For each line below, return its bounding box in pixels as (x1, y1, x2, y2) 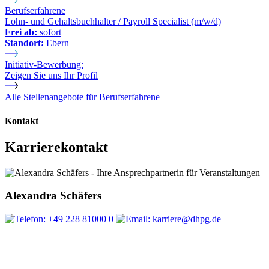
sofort (37, 27, 61, 38)
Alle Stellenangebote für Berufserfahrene (5, 92, 160, 103)
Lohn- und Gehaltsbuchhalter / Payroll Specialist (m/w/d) (5, 16, 221, 27)
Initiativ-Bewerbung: (5, 59, 83, 70)
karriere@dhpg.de (150, 214, 221, 225)
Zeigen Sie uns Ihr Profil (5, 70, 98, 81)
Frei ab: (5, 27, 37, 38)
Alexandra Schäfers (5, 189, 101, 202)
